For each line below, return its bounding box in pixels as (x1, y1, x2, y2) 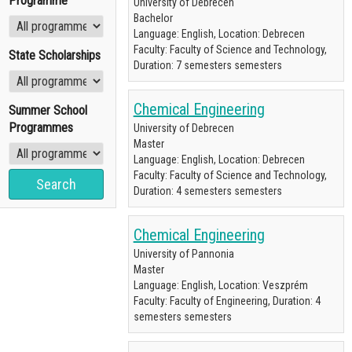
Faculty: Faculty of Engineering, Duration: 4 (133, 295, 321, 307)
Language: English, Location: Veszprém (133, 279, 308, 291)
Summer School (9, 103, 87, 118)
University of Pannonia (133, 247, 234, 260)
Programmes (9, 120, 73, 135)
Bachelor (133, 12, 173, 24)
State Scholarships (9, 48, 101, 63)
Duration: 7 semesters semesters (133, 59, 282, 71)
